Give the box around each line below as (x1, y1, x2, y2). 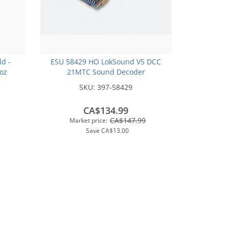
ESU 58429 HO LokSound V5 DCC (51, 57, 162, 67)
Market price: (69, 116, 107, 125)
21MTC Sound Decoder (66, 67, 145, 77)
